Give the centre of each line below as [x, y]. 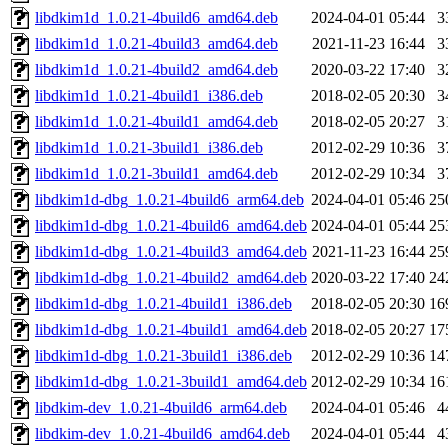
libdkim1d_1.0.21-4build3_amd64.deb [156, 44]
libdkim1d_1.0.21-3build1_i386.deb [149, 148]
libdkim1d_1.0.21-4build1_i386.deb [149, 96]
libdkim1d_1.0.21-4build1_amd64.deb [156, 122]
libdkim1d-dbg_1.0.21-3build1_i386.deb [163, 356]
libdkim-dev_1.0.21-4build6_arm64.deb [161, 408]
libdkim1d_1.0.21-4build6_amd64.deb [156, 18]
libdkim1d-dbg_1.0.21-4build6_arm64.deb [169, 200]
